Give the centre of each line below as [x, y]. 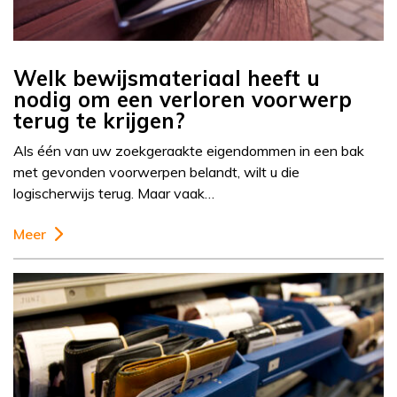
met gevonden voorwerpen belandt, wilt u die [156, 172]
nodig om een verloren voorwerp [183, 100]
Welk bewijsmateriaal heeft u [167, 78]
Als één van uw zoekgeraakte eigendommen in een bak [189, 151]
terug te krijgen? [99, 121]
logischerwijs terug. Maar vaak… [114, 194]
